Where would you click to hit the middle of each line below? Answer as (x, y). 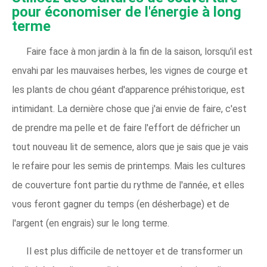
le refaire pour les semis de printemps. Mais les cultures (129, 166)
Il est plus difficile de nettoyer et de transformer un (134, 251)
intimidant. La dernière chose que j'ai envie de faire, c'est (129, 108)
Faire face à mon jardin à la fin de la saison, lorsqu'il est (139, 51)
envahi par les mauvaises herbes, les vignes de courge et (130, 70)
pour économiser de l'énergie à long (127, 12)
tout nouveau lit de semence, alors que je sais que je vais (130, 147)
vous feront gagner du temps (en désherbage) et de (121, 204)
